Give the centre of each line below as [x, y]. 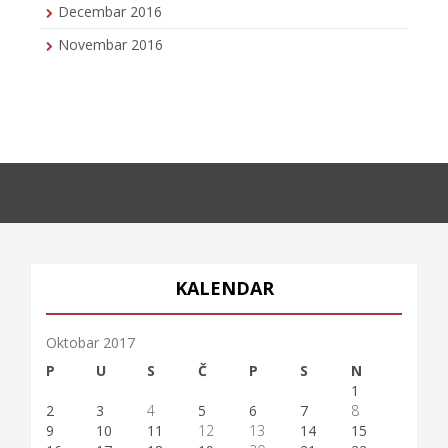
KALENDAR [224, 287]
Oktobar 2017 [90, 342]
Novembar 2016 [110, 44]
